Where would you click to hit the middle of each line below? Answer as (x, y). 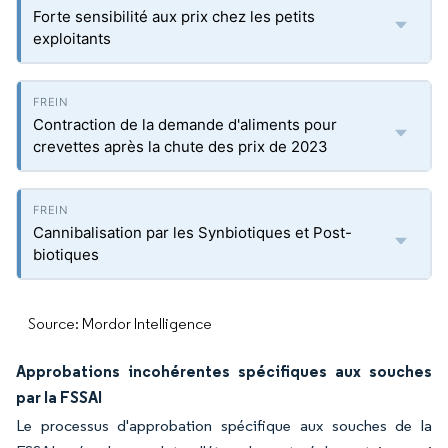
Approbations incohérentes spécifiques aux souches (224, 371)
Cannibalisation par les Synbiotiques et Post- (192, 232)
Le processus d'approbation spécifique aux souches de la (224, 425)
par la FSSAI (59, 397)
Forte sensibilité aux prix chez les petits (174, 16)
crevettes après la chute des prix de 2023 (180, 146)
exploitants (72, 38)
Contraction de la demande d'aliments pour (185, 124)
